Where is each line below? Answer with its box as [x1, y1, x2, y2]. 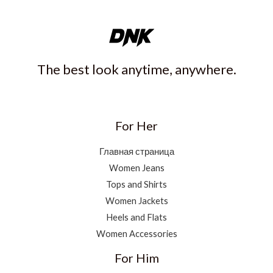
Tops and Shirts [106, 179, 167, 190]
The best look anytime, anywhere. [37, 60, 236, 77]
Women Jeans [108, 162, 165, 173]
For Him [114, 250, 159, 265]
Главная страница [99, 146, 174, 157]
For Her [115, 118, 158, 133]
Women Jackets [105, 195, 168, 206]
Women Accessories [96, 228, 177, 239]
